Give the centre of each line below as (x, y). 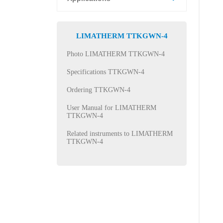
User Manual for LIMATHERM (111, 108)
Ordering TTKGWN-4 (99, 90)
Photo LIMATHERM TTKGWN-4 (116, 54)
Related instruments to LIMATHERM (120, 134)
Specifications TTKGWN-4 (106, 72)
